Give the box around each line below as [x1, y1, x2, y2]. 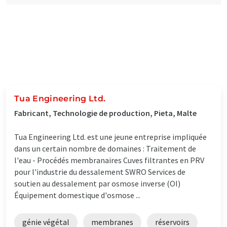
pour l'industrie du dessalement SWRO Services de [14, 166, 185, 177]
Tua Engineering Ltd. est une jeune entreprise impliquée [14, 131, 207, 142]
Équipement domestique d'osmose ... [14, 190, 140, 200]
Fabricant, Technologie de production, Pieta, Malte [14, 107, 197, 118]
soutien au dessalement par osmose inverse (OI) [14, 178, 180, 188]
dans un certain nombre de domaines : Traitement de [14, 143, 196, 154]
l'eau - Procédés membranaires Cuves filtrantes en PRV [14, 155, 204, 165]
